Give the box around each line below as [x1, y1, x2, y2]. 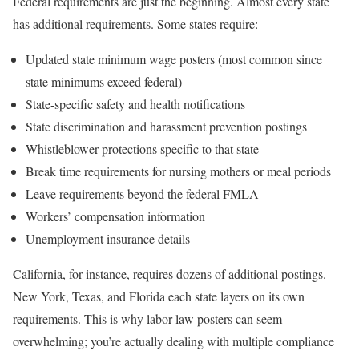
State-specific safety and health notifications [26, 95, 245, 112]
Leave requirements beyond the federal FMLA [26, 184, 259, 202]
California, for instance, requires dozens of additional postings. [13, 264, 326, 282]
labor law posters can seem [147, 309, 282, 327]
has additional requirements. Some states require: [13, 14, 258, 32]
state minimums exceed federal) [26, 72, 182, 90]
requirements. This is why [13, 309, 143, 327]
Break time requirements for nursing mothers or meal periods [26, 162, 331, 179]
